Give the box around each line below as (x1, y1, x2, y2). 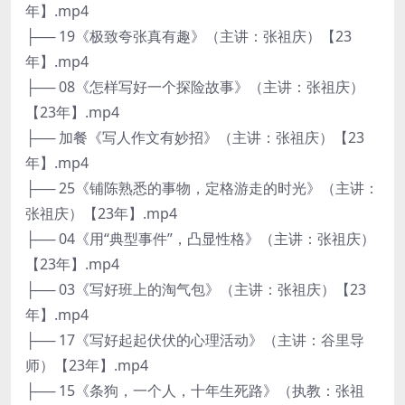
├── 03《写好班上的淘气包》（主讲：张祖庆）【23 (25, 279, 366, 299)
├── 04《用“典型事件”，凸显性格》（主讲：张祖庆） (25, 229, 375, 249)
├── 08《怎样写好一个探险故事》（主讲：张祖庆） (25, 77, 364, 97)
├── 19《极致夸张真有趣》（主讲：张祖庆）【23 (25, 26, 352, 46)
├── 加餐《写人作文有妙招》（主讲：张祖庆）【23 (25, 127, 364, 147)
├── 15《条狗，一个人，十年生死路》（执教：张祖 (25, 381, 364, 400)
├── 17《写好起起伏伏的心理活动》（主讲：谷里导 (25, 330, 364, 350)
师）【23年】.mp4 (25, 355, 148, 375)
